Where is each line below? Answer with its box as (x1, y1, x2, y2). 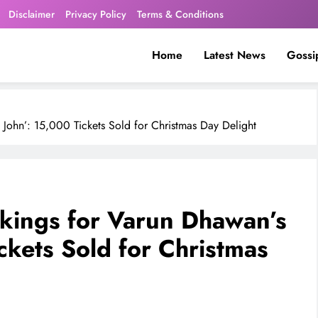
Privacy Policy (65, 7, 127, 21)
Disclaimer (9, 7, 55, 21)
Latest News (203, 46, 265, 63)
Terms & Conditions (137, 7, 224, 21)
